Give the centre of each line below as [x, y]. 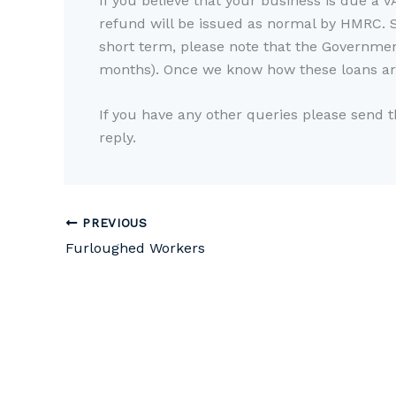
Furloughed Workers [135, 247]
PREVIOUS [112, 222]
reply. [118, 138]
